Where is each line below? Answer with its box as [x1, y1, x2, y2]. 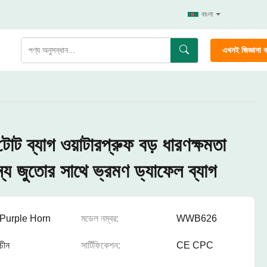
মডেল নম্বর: [81, 213, 119, 223]
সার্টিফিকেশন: [81, 240, 120, 250]
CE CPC [176, 240, 213, 250]
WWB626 [176, 213, 217, 223]
